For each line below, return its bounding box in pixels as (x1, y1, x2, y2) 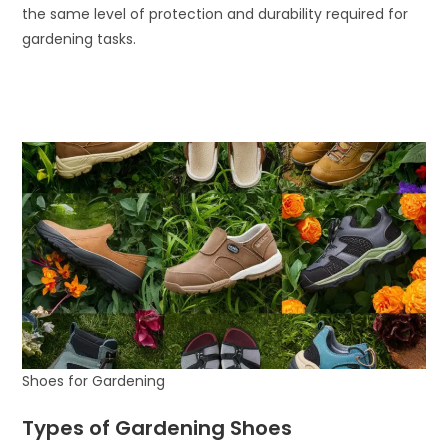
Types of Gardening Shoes (22, 413, 293, 442)
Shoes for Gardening (22, 370, 166, 391)
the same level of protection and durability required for (22, 4, 409, 24)
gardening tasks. (22, 29, 137, 49)
